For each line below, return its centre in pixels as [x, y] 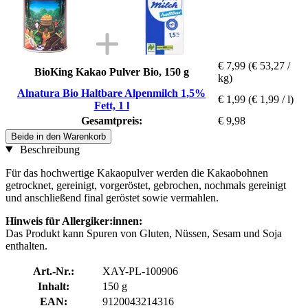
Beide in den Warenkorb [58, 136]
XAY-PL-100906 [140, 271]
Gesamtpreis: [111, 120]
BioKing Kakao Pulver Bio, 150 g [111, 71]
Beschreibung [48, 149]
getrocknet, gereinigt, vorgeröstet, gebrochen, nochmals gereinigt [146, 185]
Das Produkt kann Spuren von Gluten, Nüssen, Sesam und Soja [144, 233]
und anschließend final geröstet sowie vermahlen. [112, 197]
